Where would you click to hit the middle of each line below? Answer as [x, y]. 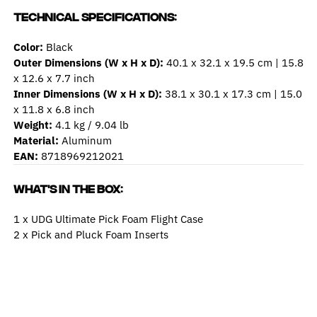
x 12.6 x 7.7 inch [54, 78]
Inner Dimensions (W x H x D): [87, 93]
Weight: [33, 125]
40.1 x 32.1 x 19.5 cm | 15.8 [233, 62]
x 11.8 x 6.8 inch [54, 109]
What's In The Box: [68, 188]
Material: [36, 140]
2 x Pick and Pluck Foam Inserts [91, 234]
